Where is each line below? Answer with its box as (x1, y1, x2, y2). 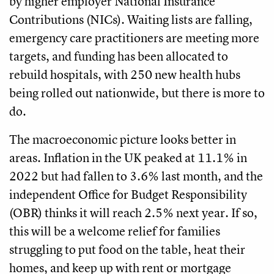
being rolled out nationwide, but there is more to (9, 84, 265, 101)
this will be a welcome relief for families (9, 222, 220, 239)
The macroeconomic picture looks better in (9, 130, 236, 147)
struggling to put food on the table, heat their (9, 240, 245, 257)
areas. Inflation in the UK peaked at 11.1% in (9, 149, 247, 166)
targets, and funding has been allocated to (9, 47, 228, 64)
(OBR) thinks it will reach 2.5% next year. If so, (9, 204, 257, 221)
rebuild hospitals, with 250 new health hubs (9, 65, 240, 83)
